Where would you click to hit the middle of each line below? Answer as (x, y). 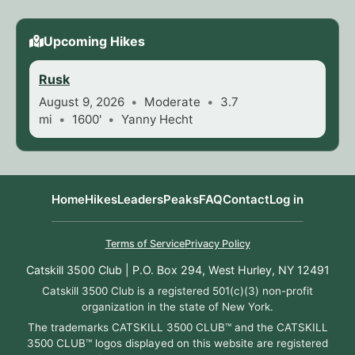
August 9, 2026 (82, 102)
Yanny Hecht (157, 120)
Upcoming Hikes (94, 42)
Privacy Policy (217, 244)
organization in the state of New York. (177, 307)
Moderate (172, 102)
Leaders (140, 200)
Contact (246, 200)
